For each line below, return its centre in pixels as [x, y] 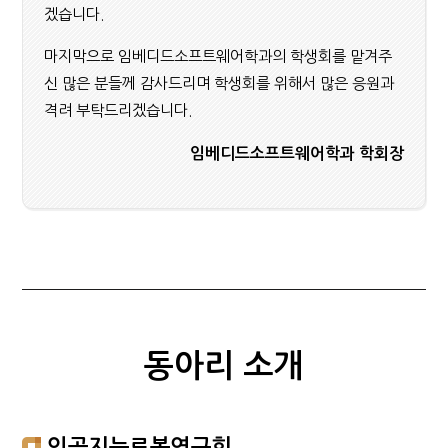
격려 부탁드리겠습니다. [117, 110]
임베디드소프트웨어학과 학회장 [297, 153]
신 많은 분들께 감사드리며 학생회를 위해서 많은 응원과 [218, 83]
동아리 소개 [224, 366]
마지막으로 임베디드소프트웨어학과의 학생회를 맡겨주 [217, 56]
